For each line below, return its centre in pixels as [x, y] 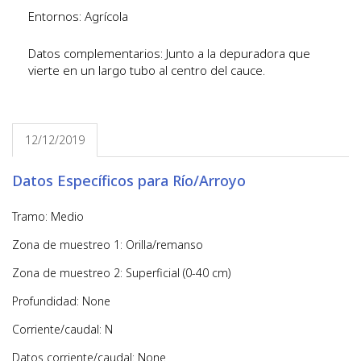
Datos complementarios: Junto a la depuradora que [169, 53]
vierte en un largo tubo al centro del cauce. [147, 70]
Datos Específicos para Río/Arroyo [129, 180]
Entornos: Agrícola [78, 16]
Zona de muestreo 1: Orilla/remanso [108, 245]
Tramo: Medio [48, 216]
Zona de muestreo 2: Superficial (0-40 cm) [121, 273]
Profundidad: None [61, 301]
